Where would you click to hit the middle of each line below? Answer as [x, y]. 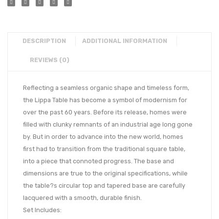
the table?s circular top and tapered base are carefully [104, 186]
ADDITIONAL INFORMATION [125, 41]
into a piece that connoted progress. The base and [99, 161]
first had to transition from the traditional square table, [104, 149]
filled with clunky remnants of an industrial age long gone [108, 125]
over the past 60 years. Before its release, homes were [105, 112]
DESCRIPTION [44, 41]
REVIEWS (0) [50, 60]
